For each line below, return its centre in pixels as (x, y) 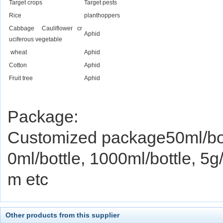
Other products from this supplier (62, 215)
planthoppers (102, 15)
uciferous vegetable (36, 39)
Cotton (18, 65)
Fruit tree (21, 78)
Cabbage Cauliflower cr (46, 28)
